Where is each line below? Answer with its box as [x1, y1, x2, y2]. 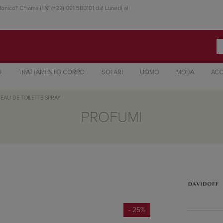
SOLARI [101, 69, 123, 76]
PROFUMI [81, 109, 142, 126]
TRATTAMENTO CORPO [18, 69, 85, 76]
